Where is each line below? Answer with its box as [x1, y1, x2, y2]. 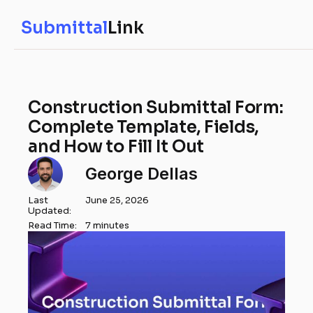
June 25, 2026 [85, 195, 150, 206]
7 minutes [85, 220, 130, 231]
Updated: [28, 205, 72, 217]
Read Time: [28, 220, 78, 231]
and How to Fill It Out [28, 136, 205, 157]
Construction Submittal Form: [28, 97, 284, 118]
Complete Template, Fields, [28, 117, 259, 138]
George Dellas [85, 163, 198, 184]
